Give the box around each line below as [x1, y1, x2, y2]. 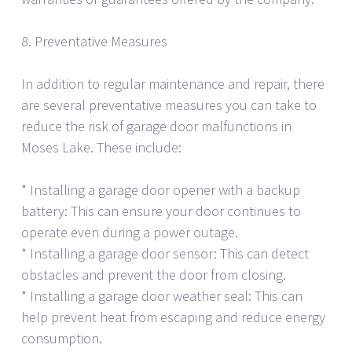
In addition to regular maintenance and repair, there [21, 75, 324, 93]
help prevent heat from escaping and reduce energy [21, 308, 325, 327]
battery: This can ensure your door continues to [21, 202, 301, 221]
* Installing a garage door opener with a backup [21, 181, 300, 200]
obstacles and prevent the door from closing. [21, 266, 286, 284]
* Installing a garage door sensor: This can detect [21, 244, 309, 263]
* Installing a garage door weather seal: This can [21, 287, 302, 306]
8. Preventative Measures [21, 32, 167, 51]
